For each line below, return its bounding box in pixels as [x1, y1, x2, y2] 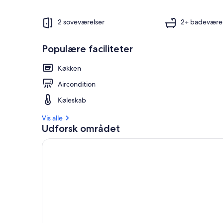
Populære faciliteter [42, 42, 133, 55]
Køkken [58, 63, 81, 73]
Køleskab [58, 95, 86, 105]
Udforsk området [42, 122, 120, 134]
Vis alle [42, 113, 63, 122]
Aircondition [58, 79, 96, 89]
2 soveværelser [58, 17, 105, 27]
